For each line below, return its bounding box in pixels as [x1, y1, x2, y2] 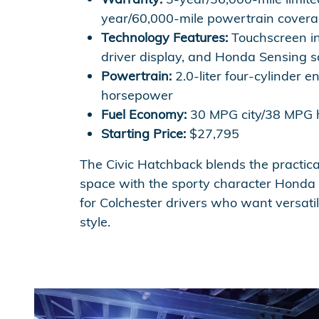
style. [80, 214, 110, 230]
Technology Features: [101, 29, 228, 46]
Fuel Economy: [101, 106, 187, 122]
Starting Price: [101, 125, 186, 142]
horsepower [101, 87, 173, 103]
